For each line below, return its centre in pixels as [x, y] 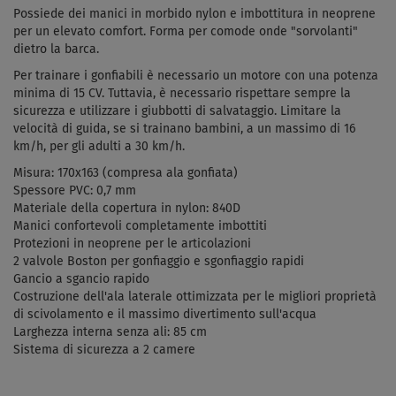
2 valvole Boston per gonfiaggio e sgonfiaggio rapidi [159, 261]
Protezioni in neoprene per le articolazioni [132, 244]
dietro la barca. [56, 49]
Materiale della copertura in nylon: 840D [127, 208]
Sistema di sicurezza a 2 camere [104, 350]
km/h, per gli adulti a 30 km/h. [99, 146]
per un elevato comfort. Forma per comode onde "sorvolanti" [186, 31]
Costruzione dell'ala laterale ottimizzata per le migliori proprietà [195, 297]
